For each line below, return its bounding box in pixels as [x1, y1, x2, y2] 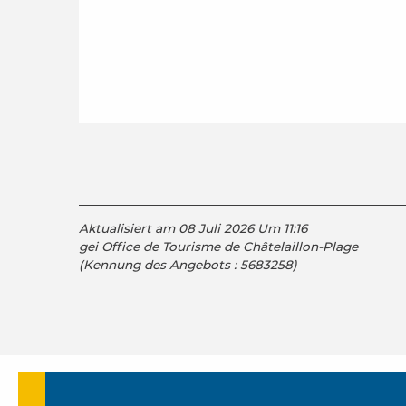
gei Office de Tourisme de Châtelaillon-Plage [79, 238, 358, 254]
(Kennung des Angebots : [79, 256, 240, 272]
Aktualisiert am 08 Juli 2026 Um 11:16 [79, 220, 307, 236]
